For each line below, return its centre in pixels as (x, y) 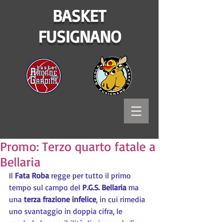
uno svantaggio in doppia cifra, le (67, 211)
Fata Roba (32, 175)
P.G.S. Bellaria (104, 187)
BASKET (79, 15)
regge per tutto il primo (91, 175)
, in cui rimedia (122, 199)
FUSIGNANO (79, 36)
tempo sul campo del (46, 187)
